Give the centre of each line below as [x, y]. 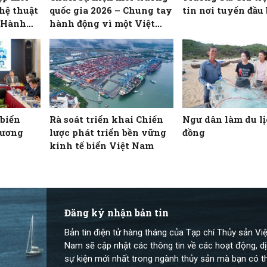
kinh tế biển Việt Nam [102, 146]
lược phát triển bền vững [108, 133]
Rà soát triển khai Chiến [107, 119]
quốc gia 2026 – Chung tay [111, 10]
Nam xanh [74, 36]
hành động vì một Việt [103, 23]
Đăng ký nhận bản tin [116, 213]
